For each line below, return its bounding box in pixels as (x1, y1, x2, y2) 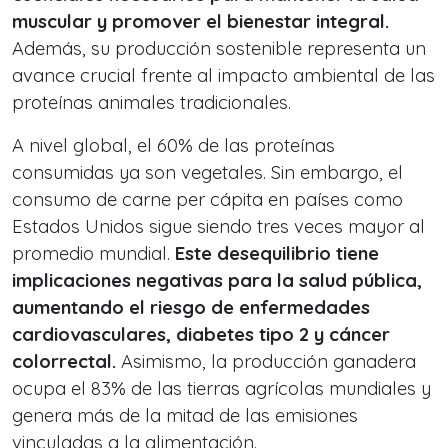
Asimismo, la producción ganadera (116, 350, 416, 373)
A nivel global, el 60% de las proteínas (12, 134, 335, 157)
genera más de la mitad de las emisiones (12, 404, 358, 427)
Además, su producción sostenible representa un (12, 37, 426, 60)
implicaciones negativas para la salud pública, (12, 269, 422, 292)
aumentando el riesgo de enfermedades (12, 296, 370, 319)
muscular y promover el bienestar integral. (12, 10, 389, 33)
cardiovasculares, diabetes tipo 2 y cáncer (12, 323, 390, 346)
